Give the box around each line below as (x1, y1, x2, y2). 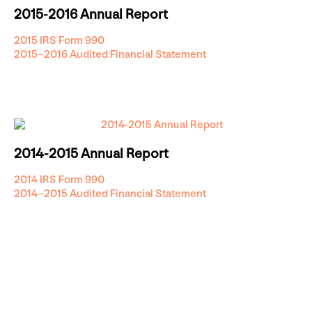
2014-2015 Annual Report (14, 146, 169, 163)
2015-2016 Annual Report (14, 6, 168, 24)
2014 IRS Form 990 (14, 173, 104, 187)
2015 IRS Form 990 (14, 34, 104, 48)
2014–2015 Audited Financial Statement (14, 187, 206, 201)
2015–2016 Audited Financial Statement (14, 48, 206, 62)
